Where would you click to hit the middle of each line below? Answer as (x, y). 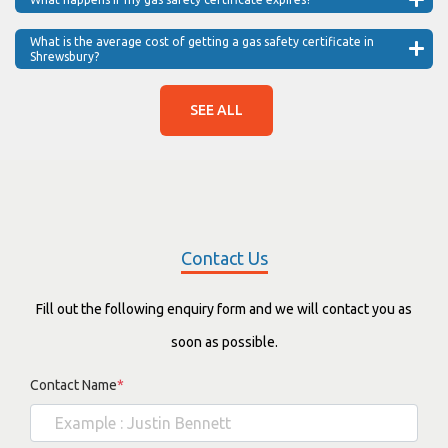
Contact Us (224, 257)
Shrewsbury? (64, 56)
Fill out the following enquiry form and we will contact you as (224, 308)
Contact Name (73, 384)
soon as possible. (224, 341)
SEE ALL (216, 109)
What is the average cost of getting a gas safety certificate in (202, 41)
